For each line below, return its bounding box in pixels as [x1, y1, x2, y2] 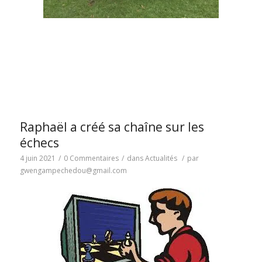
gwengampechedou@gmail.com [19, 165, 127, 175]
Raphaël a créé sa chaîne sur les [19, 118, 204, 135]
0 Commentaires [63, 153, 119, 163]
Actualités [144, 153, 177, 163]
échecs [19, 134, 59, 151]
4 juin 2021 [19, 153, 56, 163]
